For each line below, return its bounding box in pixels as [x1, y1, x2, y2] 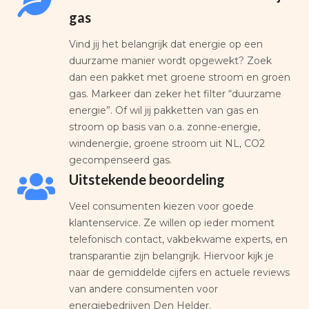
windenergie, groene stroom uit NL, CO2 [69, 137, 265, 150]
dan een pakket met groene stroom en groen [69, 70, 290, 83]
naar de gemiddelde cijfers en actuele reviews [69, 266, 290, 279]
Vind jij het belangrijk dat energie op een [69, 37, 263, 50]
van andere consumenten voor [69, 282, 218, 295]
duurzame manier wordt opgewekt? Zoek [69, 54, 272, 67]
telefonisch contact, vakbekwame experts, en [69, 232, 288, 246]
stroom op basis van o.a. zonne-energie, [69, 120, 260, 133]
